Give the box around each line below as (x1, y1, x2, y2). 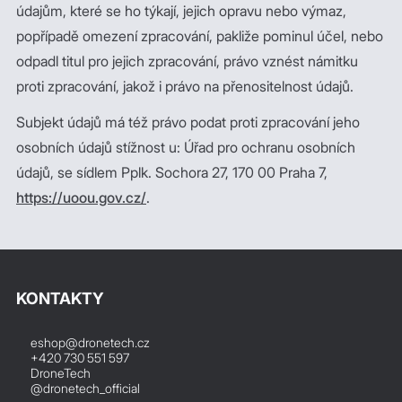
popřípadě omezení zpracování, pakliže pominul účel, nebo (16, 27, 383, 45)
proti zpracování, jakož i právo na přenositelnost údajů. (16, 77, 354, 95)
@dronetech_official (31, 380, 140, 396)
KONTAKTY (16, 289, 104, 308)
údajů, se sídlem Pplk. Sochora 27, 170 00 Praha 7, (16, 163, 328, 181)
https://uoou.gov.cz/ (16, 188, 146, 206)
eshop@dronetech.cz (31, 335, 150, 350)
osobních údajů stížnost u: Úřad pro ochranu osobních (16, 138, 355, 156)
